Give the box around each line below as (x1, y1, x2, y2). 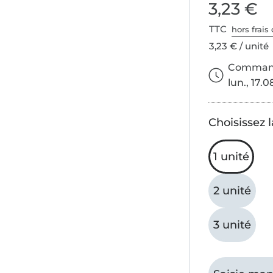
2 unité (213, 184, 252, 198)
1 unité (213, 150, 250, 164)
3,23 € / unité (209, 40, 269, 52)
